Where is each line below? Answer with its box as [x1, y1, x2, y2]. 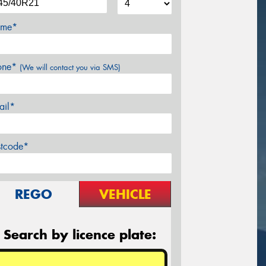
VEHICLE [99, 185, 151, 202]
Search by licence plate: [3, 226, 156, 243]
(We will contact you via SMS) [20, 62, 121, 72]
